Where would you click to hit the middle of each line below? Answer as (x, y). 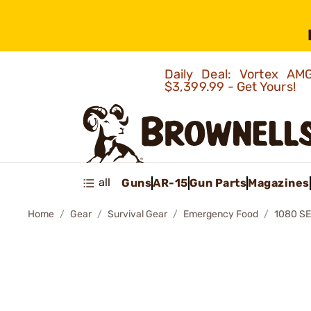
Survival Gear (137, 214)
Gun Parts (218, 183)
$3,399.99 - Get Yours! (232, 87)
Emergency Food (221, 214)
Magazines (279, 183)
